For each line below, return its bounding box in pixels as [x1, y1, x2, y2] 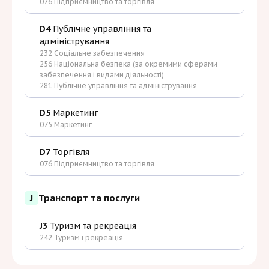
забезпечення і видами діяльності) [40, 70, 164, 80]
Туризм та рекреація [47, 220, 136, 232]
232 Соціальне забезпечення [40, 49, 145, 58]
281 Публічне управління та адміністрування [40, 81, 197, 91]
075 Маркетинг [40, 120, 92, 130]
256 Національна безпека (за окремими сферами [40, 59, 217, 69]
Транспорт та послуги [38, 192, 140, 204]
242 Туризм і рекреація [40, 233, 123, 243]
